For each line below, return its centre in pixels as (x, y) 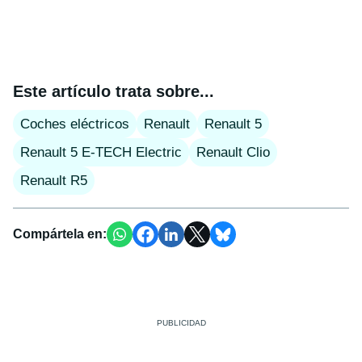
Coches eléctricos (75, 124)
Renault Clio (233, 152)
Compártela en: (60, 234)
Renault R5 (54, 180)
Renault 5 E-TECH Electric (101, 152)
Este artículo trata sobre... (114, 91)
